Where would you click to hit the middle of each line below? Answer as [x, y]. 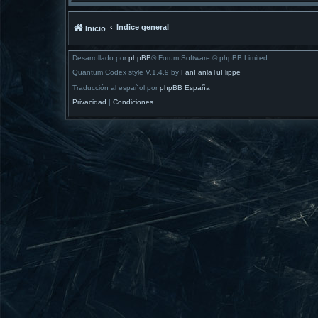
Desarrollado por [100, 58]
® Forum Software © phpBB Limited [209, 58]
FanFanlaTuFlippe [211, 72]
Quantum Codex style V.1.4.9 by [127, 72]
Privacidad [89, 102]
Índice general [143, 27]
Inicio [95, 29]
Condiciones [133, 102]
